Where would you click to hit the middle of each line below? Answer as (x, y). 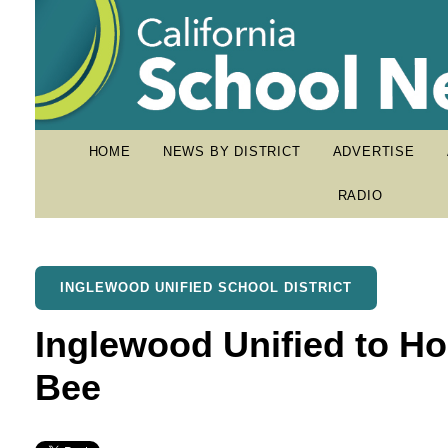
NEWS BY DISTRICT (231, 151)
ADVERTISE (373, 151)
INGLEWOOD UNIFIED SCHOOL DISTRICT (206, 287)
